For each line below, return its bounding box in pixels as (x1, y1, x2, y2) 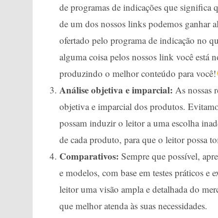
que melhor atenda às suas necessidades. (59, 200, 208, 212)
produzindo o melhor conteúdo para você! (59, 67, 217, 79)
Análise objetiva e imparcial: (59, 83, 173, 96)
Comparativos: (59, 149, 119, 163)
